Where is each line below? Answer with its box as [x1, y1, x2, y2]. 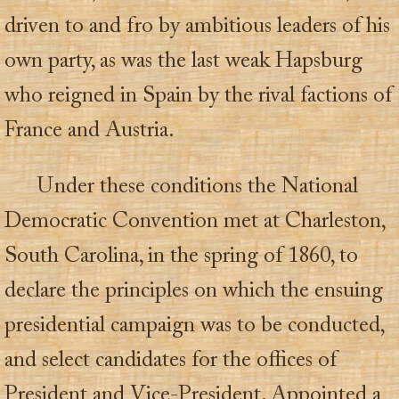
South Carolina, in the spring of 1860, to [4, 246, 358, 269]
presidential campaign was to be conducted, [4, 315, 384, 338]
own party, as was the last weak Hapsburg [4, 50, 362, 73]
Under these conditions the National [37, 176, 359, 199]
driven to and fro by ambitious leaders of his [4, 15, 390, 38]
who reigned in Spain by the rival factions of [4, 85, 392, 108]
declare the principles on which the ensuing [4, 281, 383, 304]
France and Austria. [4, 119, 175, 142]
